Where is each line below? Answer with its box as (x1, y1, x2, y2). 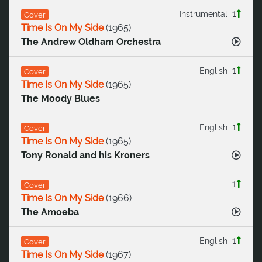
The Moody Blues (21, 93, 100, 105)
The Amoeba (21, 206, 79, 218)
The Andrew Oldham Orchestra (21, 36, 161, 48)
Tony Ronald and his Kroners (21, 150, 150, 161)
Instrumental (180, 9, 227, 19)
